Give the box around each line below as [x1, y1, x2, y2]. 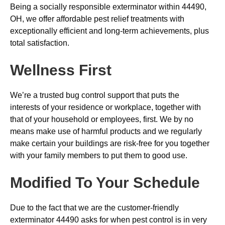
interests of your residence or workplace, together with [10, 103, 201, 111]
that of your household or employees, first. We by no [10, 115, 193, 124]
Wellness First [10, 62, 111, 78]
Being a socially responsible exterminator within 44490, [10, 3, 206, 11]
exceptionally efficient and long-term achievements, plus [10, 27, 209, 35]
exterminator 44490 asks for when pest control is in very [10, 215, 207, 224]
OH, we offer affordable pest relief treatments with [10, 15, 184, 23]
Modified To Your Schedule [10, 174, 200, 191]
